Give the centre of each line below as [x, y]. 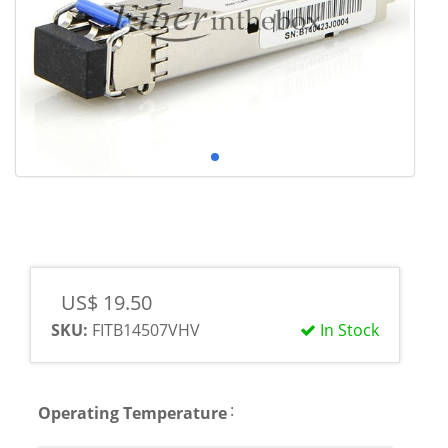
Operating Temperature [132, 413]
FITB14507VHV [144, 330]
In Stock [347, 330]
